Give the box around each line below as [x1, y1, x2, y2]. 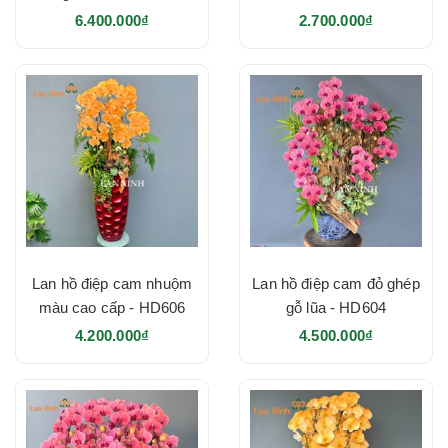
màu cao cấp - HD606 [38, 298, 186, 316]
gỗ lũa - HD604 [285, 298, 387, 316]
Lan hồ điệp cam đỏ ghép [252, 274, 420, 292]
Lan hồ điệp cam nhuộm [31, 274, 193, 292]
